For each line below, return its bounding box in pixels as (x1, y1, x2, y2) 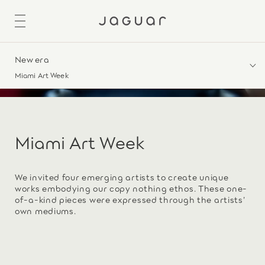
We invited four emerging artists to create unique (15, 170, 229, 183)
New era (15, 53, 49, 65)
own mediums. (15, 203, 76, 216)
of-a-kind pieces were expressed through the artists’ (15, 192, 245, 205)
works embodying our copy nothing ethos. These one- (15, 181, 248, 194)
